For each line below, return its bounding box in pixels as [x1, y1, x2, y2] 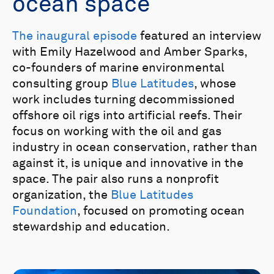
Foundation [12, 205, 77, 218]
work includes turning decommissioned [12, 94, 235, 106]
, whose [194, 78, 236, 91]
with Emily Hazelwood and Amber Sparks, [12, 46, 247, 59]
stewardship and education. [12, 221, 170, 234]
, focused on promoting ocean [77, 205, 245, 218]
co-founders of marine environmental [12, 62, 224, 75]
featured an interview [137, 30, 261, 43]
